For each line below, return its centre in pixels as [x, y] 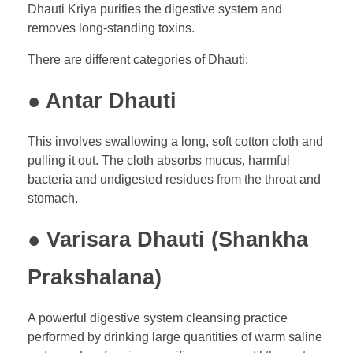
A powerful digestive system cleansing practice [158, 318]
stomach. [53, 199]
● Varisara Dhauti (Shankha [168, 240]
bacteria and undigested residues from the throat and [174, 180]
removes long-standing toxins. [111, 28]
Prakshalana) [95, 278]
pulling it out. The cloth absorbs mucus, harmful [159, 161]
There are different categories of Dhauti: [138, 59]
